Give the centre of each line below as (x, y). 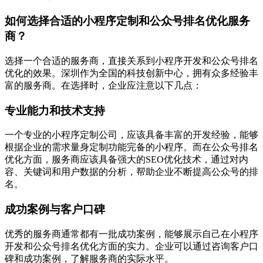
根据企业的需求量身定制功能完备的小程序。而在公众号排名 (131, 147)
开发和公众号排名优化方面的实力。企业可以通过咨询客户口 (131, 246)
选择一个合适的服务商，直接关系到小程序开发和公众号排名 (131, 60)
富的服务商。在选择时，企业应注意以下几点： (103, 85)
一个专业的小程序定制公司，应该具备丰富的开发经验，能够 (131, 135)
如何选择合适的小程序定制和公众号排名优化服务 (127, 21)
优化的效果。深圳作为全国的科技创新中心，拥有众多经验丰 (131, 73)
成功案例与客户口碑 (55, 209)
